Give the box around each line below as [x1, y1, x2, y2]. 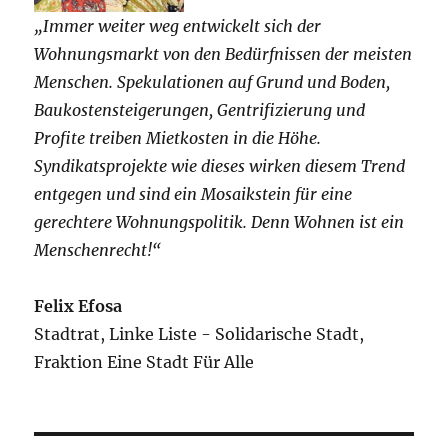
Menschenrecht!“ [34, 240, 162, 261]
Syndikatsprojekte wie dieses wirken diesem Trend [34, 156, 406, 177]
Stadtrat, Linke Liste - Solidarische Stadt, [34, 324, 365, 345]
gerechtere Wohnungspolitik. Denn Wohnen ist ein [34, 212, 405, 233]
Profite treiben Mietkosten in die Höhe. [34, 128, 322, 149]
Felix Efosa [34, 296, 123, 317]
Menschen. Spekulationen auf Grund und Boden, [34, 72, 391, 93]
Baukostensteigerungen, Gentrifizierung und [34, 100, 366, 121]
